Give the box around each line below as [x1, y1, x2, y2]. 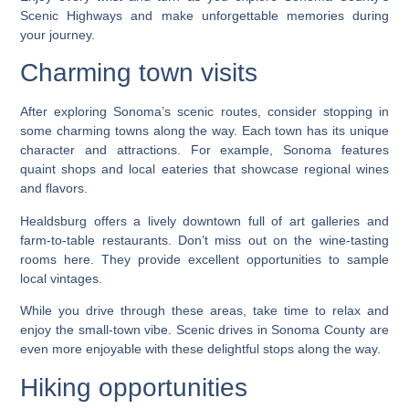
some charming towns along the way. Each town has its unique [20, 123, 389, 139]
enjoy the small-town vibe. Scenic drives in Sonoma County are [20, 322, 389, 338]
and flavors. [20, 181, 89, 196]
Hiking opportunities [20, 372, 248, 402]
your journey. [20, 27, 96, 43]
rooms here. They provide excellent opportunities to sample [20, 251, 389, 267]
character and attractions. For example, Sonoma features [20, 142, 389, 158]
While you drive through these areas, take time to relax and [20, 303, 389, 319]
